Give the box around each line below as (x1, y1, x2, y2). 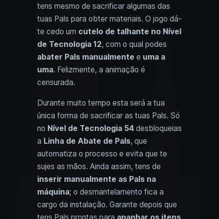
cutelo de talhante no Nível (78, 26, 181, 36)
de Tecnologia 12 (37, 39, 102, 49)
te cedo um (37, 26, 78, 36)
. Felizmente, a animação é (53, 65, 145, 74)
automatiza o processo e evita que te (37, 149, 167, 158)
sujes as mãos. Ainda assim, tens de (37, 161, 161, 171)
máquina (37, 187, 69, 197)
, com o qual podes (102, 39, 167, 49)
